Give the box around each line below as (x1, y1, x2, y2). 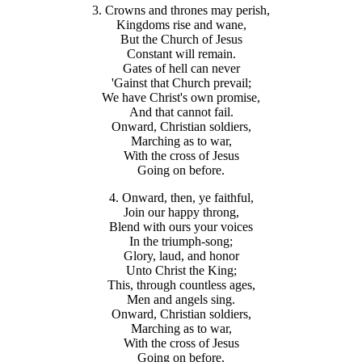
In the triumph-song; (129, 234, 233, 249)
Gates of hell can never (122, 61, 240, 76)
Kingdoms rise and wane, (116, 18, 246, 32)
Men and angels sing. (127, 293, 235, 307)
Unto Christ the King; (125, 263, 237, 278)
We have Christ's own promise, (102, 90, 260, 105)
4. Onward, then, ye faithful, (108, 191, 254, 205)
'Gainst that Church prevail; (111, 76, 251, 90)
